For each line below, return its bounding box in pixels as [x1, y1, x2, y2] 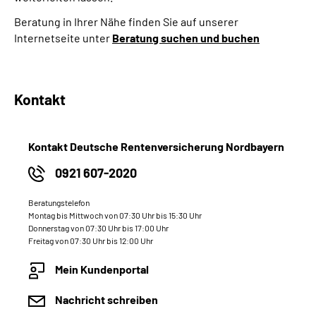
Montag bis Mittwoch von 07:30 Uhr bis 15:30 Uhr [28, 210, 202, 220]
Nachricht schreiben [55, 293, 158, 306]
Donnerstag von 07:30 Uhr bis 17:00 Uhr [28, 223, 169, 233]
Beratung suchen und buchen [112, 31, 260, 44]
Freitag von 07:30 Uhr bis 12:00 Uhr [28, 236, 153, 245]
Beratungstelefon [28, 197, 90, 207]
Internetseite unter [14, 31, 112, 44]
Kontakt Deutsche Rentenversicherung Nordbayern [28, 140, 284, 153]
